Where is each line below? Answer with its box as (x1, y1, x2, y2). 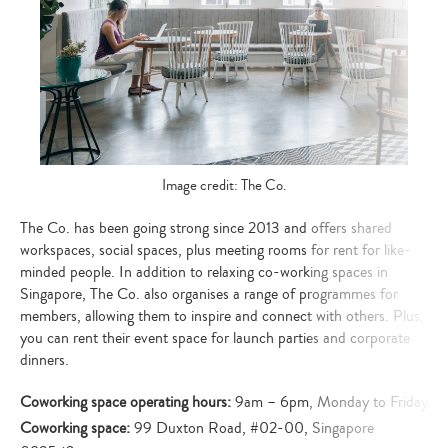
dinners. (20, 349, 69, 372)
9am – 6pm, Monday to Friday (235, 391, 428, 414)
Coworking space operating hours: (20, 391, 235, 414)
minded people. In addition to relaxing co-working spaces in (20, 261, 388, 284)
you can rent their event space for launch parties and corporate (20, 327, 410, 350)
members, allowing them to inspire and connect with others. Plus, (20, 305, 424, 328)
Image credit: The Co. (162, 174, 286, 196)
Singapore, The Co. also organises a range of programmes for (20, 283, 398, 306)
